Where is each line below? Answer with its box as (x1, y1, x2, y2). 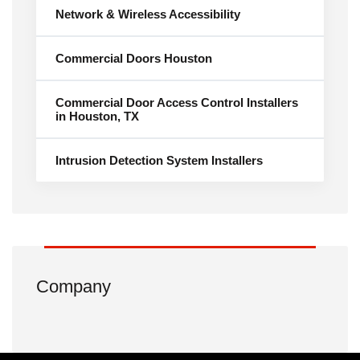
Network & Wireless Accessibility (55, 7, 240, 21)
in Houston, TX (55, 109, 139, 123)
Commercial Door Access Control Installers (55, 96, 298, 109)
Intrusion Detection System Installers (55, 153, 263, 167)
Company (36, 276, 111, 297)
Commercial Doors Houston (55, 51, 212, 65)
